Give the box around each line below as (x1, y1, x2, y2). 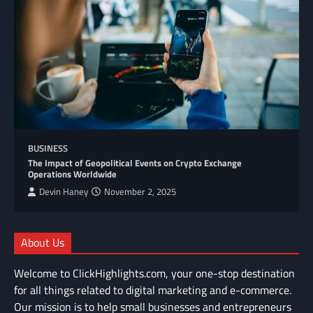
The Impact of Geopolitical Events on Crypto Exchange (28, 155, 242, 170)
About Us (21, 233, 64, 251)
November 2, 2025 (104, 184, 176, 198)
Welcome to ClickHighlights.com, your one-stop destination (14, 264, 295, 282)
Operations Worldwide (28, 166, 117, 181)
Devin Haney (39, 184, 88, 198)
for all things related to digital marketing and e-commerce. (14, 281, 291, 298)
